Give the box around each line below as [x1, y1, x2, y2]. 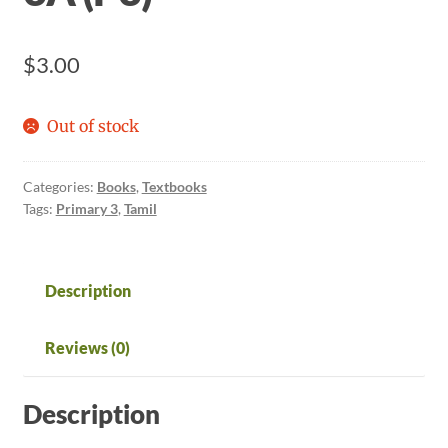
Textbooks [141, 178, 207, 196]
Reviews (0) [44, 338, 130, 358]
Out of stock [47, 115, 140, 136]
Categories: [22, 178, 97, 196]
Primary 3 [55, 200, 118, 218]
